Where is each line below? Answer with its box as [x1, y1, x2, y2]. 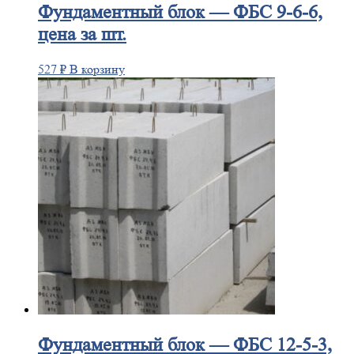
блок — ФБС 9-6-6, [163, 2, 322, 24]
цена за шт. [38, 24, 126, 46]
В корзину [70, 62, 125, 77]
